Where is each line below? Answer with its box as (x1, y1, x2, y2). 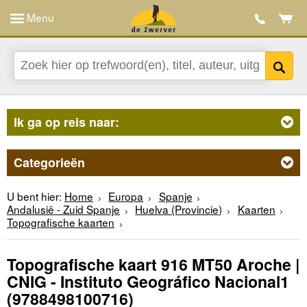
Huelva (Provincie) (135, 201, 223, 217)
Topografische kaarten (7, 214, 114, 230)
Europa (108, 188, 144, 204)
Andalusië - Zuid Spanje (7, 201, 120, 217)
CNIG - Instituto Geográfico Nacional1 (7, 270, 289, 293)
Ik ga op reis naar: (14, 112, 119, 131)
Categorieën (14, 153, 85, 171)
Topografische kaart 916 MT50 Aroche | (7, 253, 299, 276)
